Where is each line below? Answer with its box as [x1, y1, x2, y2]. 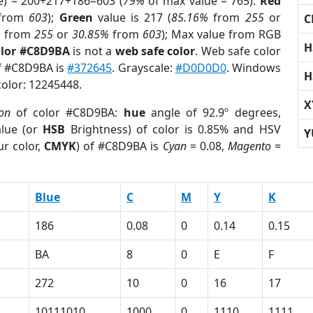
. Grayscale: [112, 60, 175, 75]
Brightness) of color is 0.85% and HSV [65, 122, 281, 137]
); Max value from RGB [161, 27, 281, 42]
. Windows [226, 60, 281, 75]
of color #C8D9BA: [10, 105, 124, 120]
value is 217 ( [92, 10, 172, 25]
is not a [69, 43, 115, 59]
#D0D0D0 [175, 60, 226, 75]
